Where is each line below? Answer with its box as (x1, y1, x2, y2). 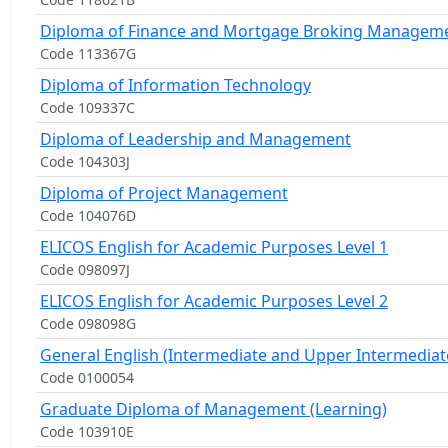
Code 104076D (40, 206, 136, 225)
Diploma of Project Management (40, 182, 288, 204)
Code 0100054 (40, 368, 134, 387)
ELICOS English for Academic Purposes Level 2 (40, 290, 388, 312)
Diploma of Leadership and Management (40, 128, 351, 150)
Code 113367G (40, 44, 136, 63)
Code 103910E (40, 422, 134, 441)
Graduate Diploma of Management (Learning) (40, 398, 387, 420)
